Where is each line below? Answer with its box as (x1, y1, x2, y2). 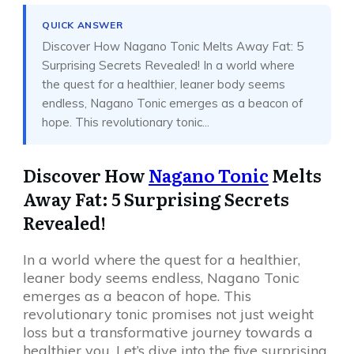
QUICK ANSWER (42, 19, 123, 31)
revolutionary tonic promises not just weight (23, 305, 314, 323)
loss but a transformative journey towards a (23, 323, 313, 341)
